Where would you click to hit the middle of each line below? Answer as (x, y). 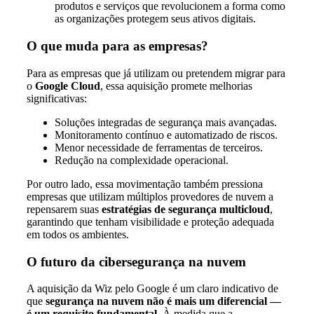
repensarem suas (64, 209)
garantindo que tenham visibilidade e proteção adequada (150, 221)
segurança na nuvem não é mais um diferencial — (163, 301)
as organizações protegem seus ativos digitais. (155, 19)
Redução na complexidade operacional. (142, 160)
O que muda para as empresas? (117, 46)
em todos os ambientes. (78, 234)
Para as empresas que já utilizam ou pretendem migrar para (156, 73)
